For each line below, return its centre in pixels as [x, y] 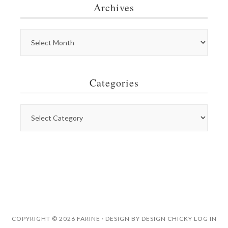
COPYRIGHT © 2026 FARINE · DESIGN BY [76, 219]
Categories [114, 83]
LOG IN [205, 219]
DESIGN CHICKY [167, 219]
